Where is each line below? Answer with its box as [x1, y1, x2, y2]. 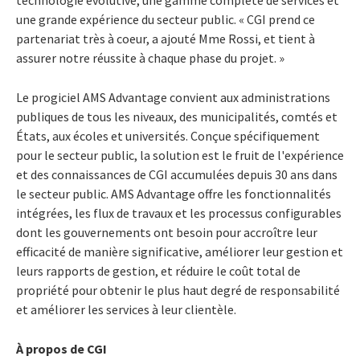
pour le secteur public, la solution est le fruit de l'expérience [16, 146, 344, 163]
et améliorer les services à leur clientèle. [16, 301, 236, 317]
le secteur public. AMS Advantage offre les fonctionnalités [16, 185, 331, 202]
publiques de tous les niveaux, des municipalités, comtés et [16, 108, 337, 125]
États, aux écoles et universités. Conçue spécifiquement [16, 127, 320, 144]
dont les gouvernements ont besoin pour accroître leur [16, 223, 317, 240]
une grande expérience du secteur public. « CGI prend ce [16, 10, 315, 27]
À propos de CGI [16, 340, 107, 357]
